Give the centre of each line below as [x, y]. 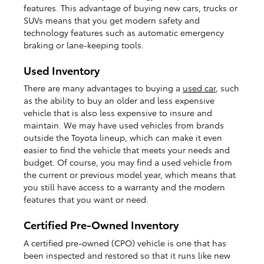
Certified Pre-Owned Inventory [101, 225]
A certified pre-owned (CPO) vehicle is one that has [125, 242]
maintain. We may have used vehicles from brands [124, 125]
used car [199, 88]
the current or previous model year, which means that [130, 175]
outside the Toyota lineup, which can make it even [123, 138]
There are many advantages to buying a [103, 88]
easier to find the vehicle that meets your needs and [127, 150]
